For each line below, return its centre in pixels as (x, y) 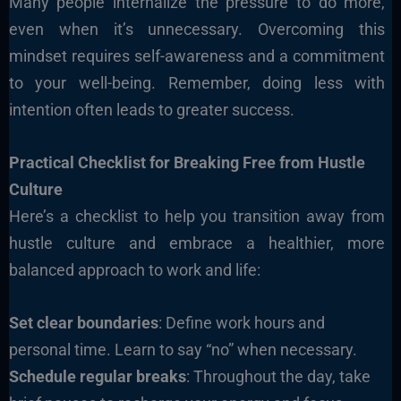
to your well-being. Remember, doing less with (197, 83)
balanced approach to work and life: (134, 269)
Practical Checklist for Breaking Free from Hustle (187, 162)
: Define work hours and (241, 322)
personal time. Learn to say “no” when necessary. (183, 349)
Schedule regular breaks (97, 376)
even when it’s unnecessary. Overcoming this (197, 29)
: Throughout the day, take (278, 376)
